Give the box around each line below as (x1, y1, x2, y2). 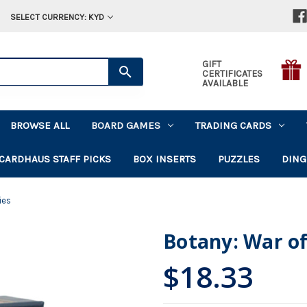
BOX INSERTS (133, 152, 197, 165)
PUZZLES (218, 152, 260, 165)
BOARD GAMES (91, 119, 161, 132)
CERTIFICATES (201, 67, 262, 79)
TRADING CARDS (195, 119, 272, 132)
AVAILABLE (201, 77, 248, 89)
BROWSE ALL (10, 119, 70, 132)
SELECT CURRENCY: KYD (10, 12, 104, 22)
